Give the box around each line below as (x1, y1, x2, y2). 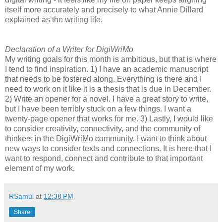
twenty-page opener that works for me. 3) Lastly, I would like (5, 114, 213, 123)
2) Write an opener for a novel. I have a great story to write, (5, 94, 208, 103)
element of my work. (5, 164, 77, 172)
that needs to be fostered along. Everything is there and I (5, 74, 202, 83)
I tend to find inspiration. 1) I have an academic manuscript (5, 64, 208, 73)
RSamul (9, 192, 34, 200)
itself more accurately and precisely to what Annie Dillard (5, 5, 203, 14)
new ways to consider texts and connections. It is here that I (5, 144, 212, 153)
